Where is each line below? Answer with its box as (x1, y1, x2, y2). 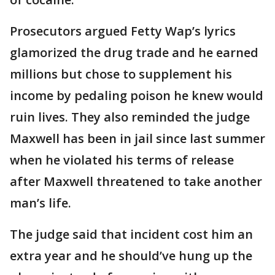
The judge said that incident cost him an (10, 226, 253, 242)
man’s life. (10, 195, 71, 211)
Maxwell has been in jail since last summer (10, 130, 265, 147)
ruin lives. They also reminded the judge (10, 109, 250, 125)
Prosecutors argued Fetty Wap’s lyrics (10, 23, 236, 39)
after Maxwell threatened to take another (10, 173, 262, 190)
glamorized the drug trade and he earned (10, 44, 258, 61)
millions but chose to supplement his (10, 66, 232, 82)
